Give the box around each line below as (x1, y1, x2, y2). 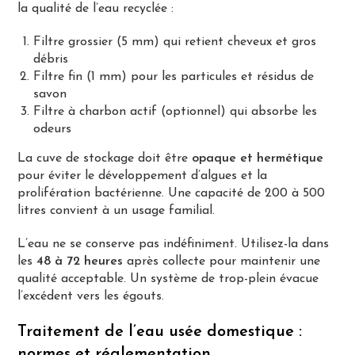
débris (33, 52, 69, 66)
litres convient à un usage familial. (17, 204, 216, 217)
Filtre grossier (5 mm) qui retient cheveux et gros (33, 35, 317, 48)
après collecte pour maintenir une (123, 254, 321, 268)
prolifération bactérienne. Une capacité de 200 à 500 (17, 186, 326, 200)
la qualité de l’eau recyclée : (17, 2, 174, 15)
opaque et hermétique (192, 151, 324, 165)
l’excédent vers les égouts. (17, 289, 165, 303)
